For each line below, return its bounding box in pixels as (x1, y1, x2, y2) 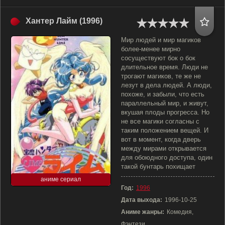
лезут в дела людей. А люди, (121, 81, 212, 89)
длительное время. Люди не (121, 63, 208, 71)
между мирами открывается (121, 145, 206, 152)
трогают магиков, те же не (121, 72, 201, 80)
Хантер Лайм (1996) (26, 17, 102, 25)
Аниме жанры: (121, 208, 164, 215)
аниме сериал (41, 176, 81, 183)
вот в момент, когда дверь (121, 136, 201, 143)
